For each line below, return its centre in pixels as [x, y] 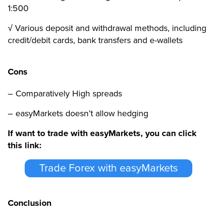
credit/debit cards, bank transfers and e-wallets [95, 40]
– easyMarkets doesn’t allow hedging [79, 113]
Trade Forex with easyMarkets [108, 168]
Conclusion [30, 203]
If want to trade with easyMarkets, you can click [102, 133]
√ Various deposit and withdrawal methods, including [107, 28]
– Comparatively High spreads [65, 93]
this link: [25, 145]
